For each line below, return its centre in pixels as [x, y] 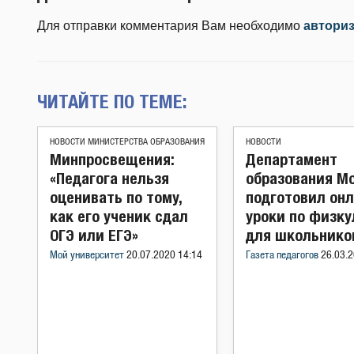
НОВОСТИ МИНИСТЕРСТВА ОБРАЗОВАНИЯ [127, 142]
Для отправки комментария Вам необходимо [170, 26]
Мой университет [88, 256]
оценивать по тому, [116, 197]
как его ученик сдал [119, 216]
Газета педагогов [283, 256]
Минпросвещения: [112, 159]
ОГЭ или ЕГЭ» [94, 235]
